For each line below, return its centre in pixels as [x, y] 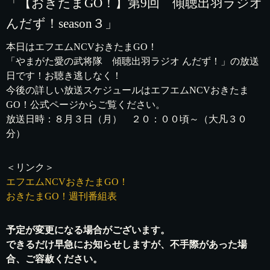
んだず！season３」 [62, 23]
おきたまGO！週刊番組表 [61, 196]
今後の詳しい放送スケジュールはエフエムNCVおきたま [127, 90]
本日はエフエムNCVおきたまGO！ [82, 47]
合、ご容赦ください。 [54, 259]
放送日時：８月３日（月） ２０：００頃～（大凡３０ [127, 119]
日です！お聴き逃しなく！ [64, 76]
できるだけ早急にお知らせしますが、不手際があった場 [127, 244]
